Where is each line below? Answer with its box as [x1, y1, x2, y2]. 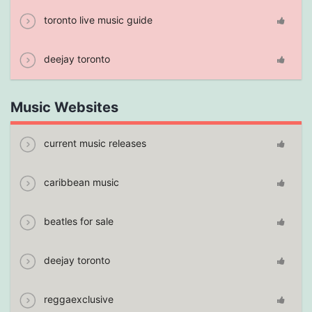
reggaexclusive [41, 293, 114, 306]
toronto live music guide [41, 14, 153, 26]
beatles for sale [41, 215, 114, 228]
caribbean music [41, 176, 119, 189]
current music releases [41, 137, 146, 150]
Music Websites [10, 99, 118, 116]
